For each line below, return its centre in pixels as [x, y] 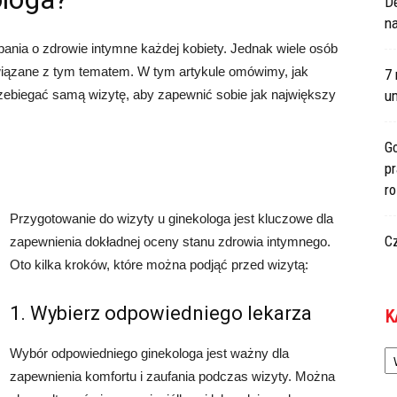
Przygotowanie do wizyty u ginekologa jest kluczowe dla [171, 218]
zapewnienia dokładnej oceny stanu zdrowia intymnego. [170, 241]
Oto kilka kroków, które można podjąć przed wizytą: [159, 265]
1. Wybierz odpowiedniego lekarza [161, 313]
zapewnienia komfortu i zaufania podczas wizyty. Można [172, 376]
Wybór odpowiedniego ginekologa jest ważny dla [149, 353]
